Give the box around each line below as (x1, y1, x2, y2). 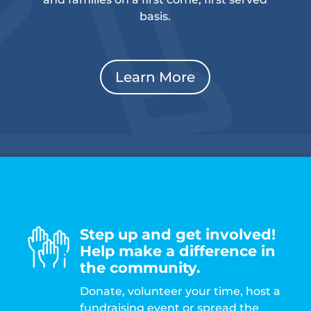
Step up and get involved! (80, 225, 276, 243)
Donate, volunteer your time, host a (80, 284, 280, 298)
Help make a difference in (80, 242, 276, 260)
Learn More (115, 68, 196, 85)
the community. (80, 258, 201, 276)
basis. (140, 9, 171, 23)
